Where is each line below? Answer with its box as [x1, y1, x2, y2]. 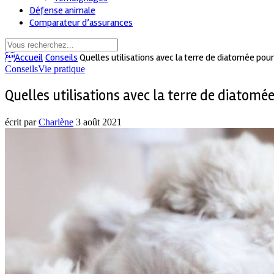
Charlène [39, 116, 73, 127]
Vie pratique [38, 63, 85, 74]
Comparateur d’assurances [29, 16, 133, 29]
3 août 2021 [76, 116, 122, 127]
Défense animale [29, 4, 95, 17]
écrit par [5, 116, 39, 127]
